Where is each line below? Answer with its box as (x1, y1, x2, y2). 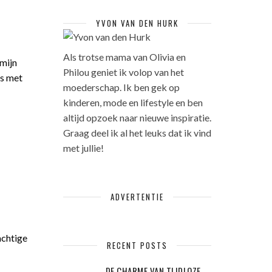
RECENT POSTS (106, 239, 168, 251)
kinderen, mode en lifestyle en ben (63, 97, 203, 108)
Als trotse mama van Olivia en (63, 51, 186, 63)
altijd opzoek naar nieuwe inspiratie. (63, 112, 211, 123)
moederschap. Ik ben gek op (63, 81, 180, 93)
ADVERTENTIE (110, 191, 164, 203)
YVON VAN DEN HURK (95, 17, 178, 29)
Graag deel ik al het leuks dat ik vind (63, 127, 211, 138)
